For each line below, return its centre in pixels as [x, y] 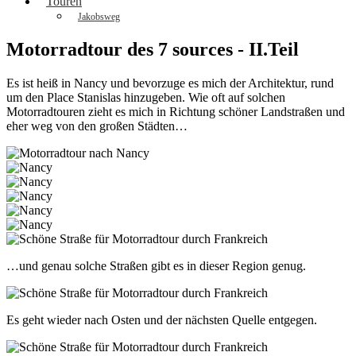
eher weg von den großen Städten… [97, 126]
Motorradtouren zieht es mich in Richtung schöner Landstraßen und [176, 111]
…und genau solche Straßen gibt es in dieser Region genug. [158, 265]
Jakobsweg [99, 17]
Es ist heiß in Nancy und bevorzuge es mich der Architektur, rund [170, 83]
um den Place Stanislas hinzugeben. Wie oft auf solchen [146, 97]
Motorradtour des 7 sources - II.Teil [153, 49]
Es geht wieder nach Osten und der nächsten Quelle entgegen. [163, 319]
